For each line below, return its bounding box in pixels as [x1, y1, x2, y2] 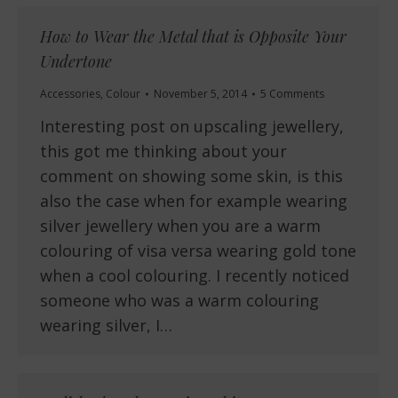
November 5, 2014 [154, 86, 247, 102]
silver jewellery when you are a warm [40, 215, 321, 237]
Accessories [40, 86, 100, 102]
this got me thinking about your [40, 140, 287, 163]
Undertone [40, 51, 112, 73]
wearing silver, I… [40, 314, 172, 337]
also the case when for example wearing [40, 190, 347, 212]
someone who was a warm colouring [40, 290, 319, 312]
